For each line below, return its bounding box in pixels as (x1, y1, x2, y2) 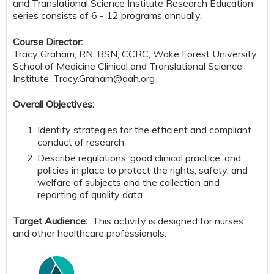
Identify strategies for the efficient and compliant (37, 124, 251, 136)
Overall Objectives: (13, 98, 94, 111)
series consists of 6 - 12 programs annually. (13, 9, 202, 22)
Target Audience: (13, 214, 90, 227)
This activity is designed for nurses (90, 214, 243, 227)
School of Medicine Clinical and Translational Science (13, 59, 242, 72)
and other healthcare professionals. (13, 226, 169, 239)
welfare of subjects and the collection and (37, 176, 220, 189)
